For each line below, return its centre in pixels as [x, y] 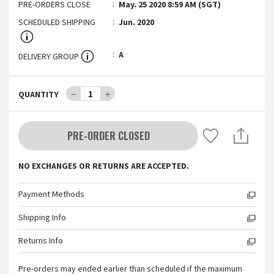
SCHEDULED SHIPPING [57, 23]
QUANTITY [39, 95]
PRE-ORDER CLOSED [108, 136]
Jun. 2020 [136, 23]
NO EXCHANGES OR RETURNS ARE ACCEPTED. [104, 166]
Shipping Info [42, 218]
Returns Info [41, 241]
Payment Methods [51, 194]
